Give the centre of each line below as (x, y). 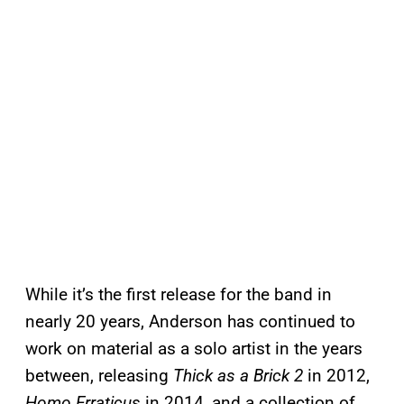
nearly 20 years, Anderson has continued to (190, 322)
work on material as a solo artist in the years (194, 349)
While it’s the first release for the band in (179, 295)
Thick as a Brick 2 (238, 376)
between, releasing (99, 376)
